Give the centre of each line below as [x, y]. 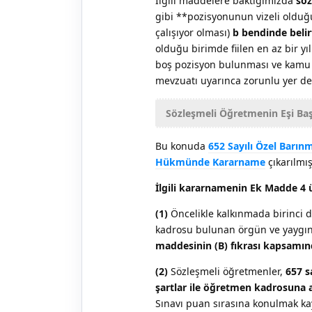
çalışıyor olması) [194, 32]
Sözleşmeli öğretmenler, [227, 271]
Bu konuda [182, 146]
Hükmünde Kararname [210, 162]
